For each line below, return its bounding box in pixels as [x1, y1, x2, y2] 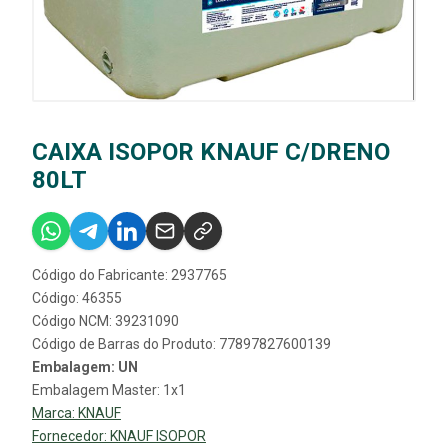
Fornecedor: [32, 428, 110, 445]
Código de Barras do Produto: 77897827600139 [32, 336, 331, 353]
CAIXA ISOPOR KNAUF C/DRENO [32, 138, 390, 167]
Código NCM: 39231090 [32, 313, 179, 330]
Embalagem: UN [32, 359, 138, 376]
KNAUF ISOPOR [110, 428, 206, 445]
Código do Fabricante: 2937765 [32, 267, 227, 284]
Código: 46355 [32, 290, 122, 307]
